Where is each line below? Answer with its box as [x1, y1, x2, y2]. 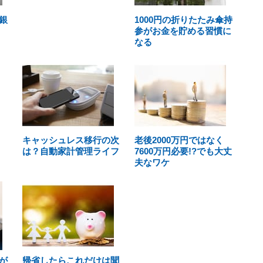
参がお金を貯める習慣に [134, 26, 231, 36]
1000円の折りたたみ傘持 [134, 15, 232, 25]
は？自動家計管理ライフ [22, 146, 119, 156]
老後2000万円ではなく [134, 135, 224, 145]
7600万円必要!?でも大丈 [134, 146, 232, 156]
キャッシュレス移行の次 [22, 135, 119, 145]
